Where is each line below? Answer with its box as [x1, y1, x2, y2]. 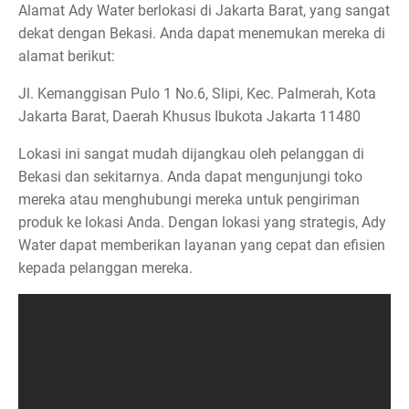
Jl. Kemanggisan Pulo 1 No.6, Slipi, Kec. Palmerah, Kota [18, 85, 376, 103]
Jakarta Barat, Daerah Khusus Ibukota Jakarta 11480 [18, 108, 361, 126]
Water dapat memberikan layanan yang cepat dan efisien [18, 236, 385, 255]
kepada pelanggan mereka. [18, 259, 193, 278]
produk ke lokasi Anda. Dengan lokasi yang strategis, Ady [18, 214, 386, 232]
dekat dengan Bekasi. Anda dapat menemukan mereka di [18, 25, 385, 43]
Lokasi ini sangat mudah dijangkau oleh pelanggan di [18, 145, 364, 163]
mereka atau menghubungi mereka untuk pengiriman [18, 191, 360, 209]
